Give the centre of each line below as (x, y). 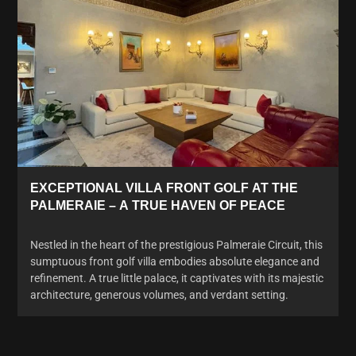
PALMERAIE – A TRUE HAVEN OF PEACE (158, 205)
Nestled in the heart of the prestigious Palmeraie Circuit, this (176, 244)
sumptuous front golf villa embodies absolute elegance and (175, 261)
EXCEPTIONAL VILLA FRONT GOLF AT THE (164, 188)
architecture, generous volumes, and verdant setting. (159, 294)
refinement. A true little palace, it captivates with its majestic (177, 278)
